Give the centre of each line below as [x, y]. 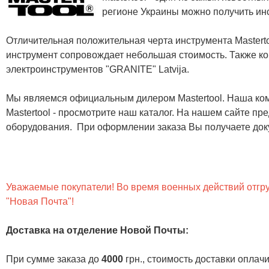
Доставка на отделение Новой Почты [96, 230]
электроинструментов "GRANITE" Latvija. [98, 69]
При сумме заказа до [54, 259]
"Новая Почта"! [40, 201]
